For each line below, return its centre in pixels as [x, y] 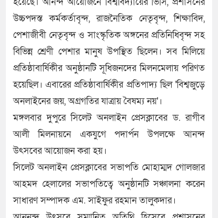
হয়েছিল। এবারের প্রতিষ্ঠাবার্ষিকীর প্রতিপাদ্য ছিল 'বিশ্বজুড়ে [109, 85]
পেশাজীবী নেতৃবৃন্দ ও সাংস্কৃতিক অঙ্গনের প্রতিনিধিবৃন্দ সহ [109, 36]
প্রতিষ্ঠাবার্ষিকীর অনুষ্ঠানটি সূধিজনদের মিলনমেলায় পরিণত [109, 69]
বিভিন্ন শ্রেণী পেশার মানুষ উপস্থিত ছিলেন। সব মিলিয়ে [109, 52]
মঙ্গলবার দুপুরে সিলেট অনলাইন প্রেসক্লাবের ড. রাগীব [109, 118]
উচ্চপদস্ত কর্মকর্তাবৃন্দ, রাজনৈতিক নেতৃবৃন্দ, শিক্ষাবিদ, [109, 19]
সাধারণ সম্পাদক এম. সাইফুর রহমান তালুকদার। [94, 201]
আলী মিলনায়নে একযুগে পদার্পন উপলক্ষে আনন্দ [109, 135]
